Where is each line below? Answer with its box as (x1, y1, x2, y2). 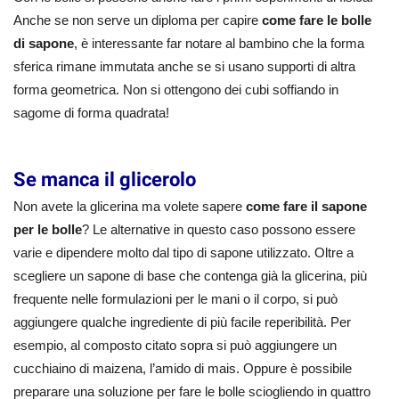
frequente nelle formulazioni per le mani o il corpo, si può (13, 291, 338, 307)
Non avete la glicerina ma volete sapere (13, 199, 246, 215)
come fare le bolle (262, 12, 371, 28)
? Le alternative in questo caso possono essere (82, 222, 355, 238)
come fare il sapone (246, 199, 367, 215)
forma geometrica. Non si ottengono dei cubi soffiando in (13, 81, 338, 97)
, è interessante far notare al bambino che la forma (74, 35, 364, 51)
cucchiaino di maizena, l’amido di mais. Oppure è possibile (13, 361, 352, 377)
